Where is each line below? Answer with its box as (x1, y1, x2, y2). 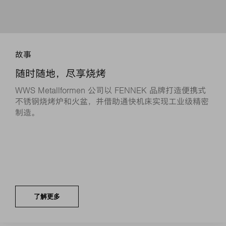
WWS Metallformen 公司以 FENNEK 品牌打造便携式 (15, 85, 206, 95)
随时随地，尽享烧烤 (15, 67, 106, 80)
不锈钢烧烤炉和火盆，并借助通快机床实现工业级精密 (15, 96, 209, 106)
